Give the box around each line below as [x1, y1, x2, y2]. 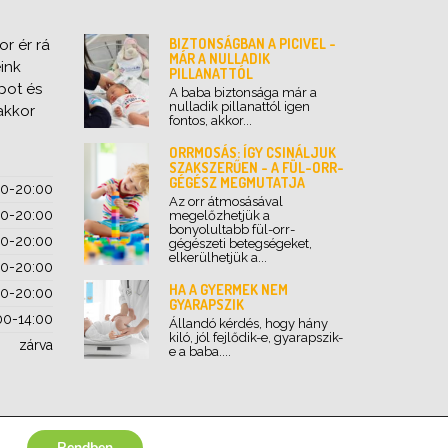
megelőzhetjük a [168, 207, 270, 223]
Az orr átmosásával [168, 193, 283, 209]
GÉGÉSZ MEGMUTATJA [168, 173, 305, 191]
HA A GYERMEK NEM [168, 280, 288, 298]
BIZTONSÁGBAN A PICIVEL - [168, 34, 336, 52]
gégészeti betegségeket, [168, 235, 312, 251]
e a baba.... [168, 343, 231, 359]
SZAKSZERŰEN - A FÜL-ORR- [168, 158, 344, 176]
